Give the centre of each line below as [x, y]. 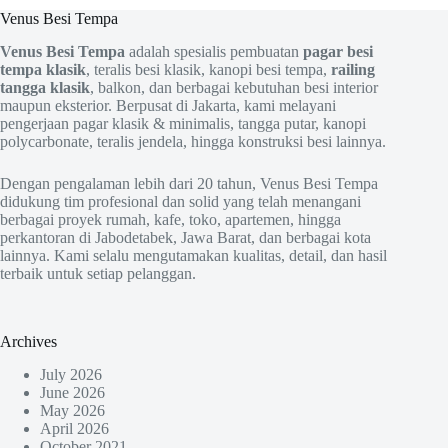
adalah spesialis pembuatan [214, 51]
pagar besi [338, 51]
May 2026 [72, 410]
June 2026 [72, 392]
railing [353, 69]
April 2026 [74, 428]
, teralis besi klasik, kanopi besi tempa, [208, 69]
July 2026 [71, 374]
